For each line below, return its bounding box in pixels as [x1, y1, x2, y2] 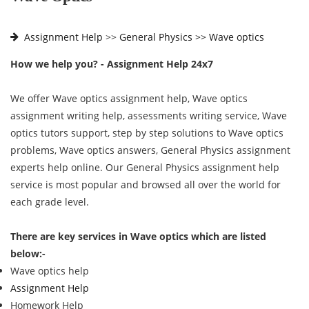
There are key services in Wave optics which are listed [10, 230, 266, 243]
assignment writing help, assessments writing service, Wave [10, 109, 287, 122]
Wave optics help [10, 264, 89, 277]
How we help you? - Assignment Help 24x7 [10, 57, 213, 70]
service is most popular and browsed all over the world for [10, 178, 281, 191]
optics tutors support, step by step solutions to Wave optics [10, 126, 283, 139]
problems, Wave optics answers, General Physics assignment [10, 143, 290, 157]
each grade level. [10, 195, 89, 208]
